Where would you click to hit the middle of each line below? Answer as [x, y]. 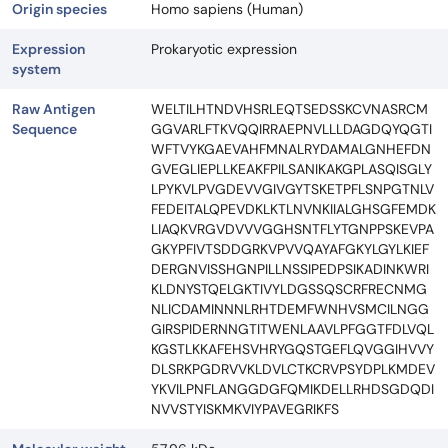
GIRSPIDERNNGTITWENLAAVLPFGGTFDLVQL [292, 329]
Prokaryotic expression [224, 49]
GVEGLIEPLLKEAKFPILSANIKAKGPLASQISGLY [291, 169]
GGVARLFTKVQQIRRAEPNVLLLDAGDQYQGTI [291, 129]
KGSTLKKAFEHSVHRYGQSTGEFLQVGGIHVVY [292, 349]
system [36, 69]
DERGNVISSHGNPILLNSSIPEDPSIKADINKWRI [290, 269]
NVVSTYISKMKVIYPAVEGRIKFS [245, 409]
